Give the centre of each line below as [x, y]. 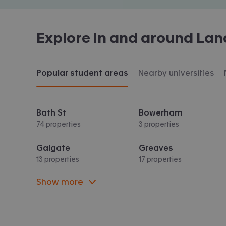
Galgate [53, 148]
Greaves [156, 148]
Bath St [51, 112]
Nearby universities [176, 72]
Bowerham [161, 112]
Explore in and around [116, 38]
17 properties [160, 159]
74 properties [59, 124]
